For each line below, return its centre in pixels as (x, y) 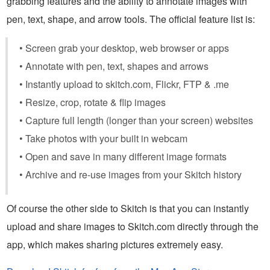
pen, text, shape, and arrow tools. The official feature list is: (131, 19)
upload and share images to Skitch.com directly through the (133, 226)
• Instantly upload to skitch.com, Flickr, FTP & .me (124, 84)
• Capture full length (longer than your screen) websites (136, 120)
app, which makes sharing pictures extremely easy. (115, 244)
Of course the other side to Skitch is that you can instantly (128, 208)
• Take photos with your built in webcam (103, 138)
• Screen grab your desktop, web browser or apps (124, 48)
